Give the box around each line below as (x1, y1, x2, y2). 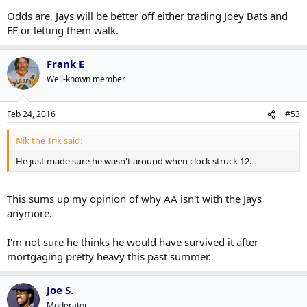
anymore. (7, 206, 52, 220)
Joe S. (47, 282, 73, 297)
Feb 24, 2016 (7, 108, 56, 120)
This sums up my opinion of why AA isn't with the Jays (7, 191, 262, 206)
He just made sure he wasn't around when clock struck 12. (16, 155, 251, 167)
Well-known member (47, 73, 125, 85)
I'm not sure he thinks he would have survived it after (7, 234, 258, 249)
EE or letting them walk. (7, 23, 119, 37)
